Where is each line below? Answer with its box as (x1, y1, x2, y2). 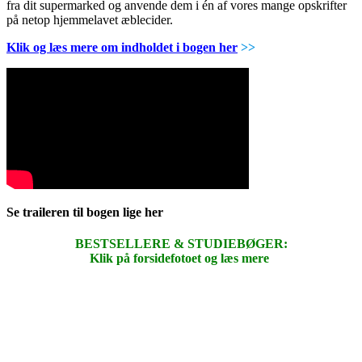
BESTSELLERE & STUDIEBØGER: (74, 237, 288, 251)
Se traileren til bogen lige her (6, 204, 166, 219)
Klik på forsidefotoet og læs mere (90, 251, 269, 266)
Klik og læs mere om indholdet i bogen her (6, 40, 238, 54)
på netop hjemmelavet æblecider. (6, 12, 173, 27)
